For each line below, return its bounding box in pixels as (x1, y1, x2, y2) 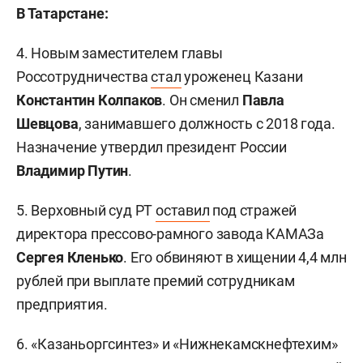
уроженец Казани (181, 68, 303, 85)
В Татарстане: (16, 5, 109, 22)
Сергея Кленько (16, 249, 124, 266)
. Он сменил (162, 92, 242, 109)
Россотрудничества (16, 68, 152, 85)
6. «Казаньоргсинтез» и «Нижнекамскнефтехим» (16, 335, 338, 352)
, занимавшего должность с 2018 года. (78, 115, 335, 132)
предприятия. (16, 296, 108, 313)
